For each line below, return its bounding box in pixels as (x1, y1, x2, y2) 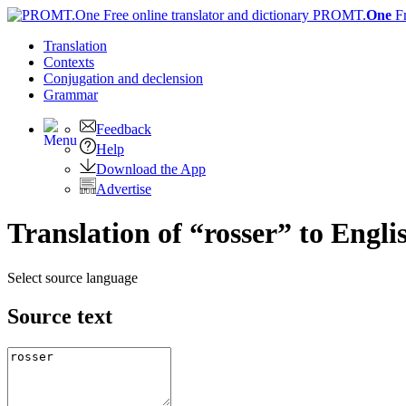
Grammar (43, 87, 98, 102)
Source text (7, 304, 112, 328)
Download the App (96, 161, 206, 177)
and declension (118, 71, 203, 86)
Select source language (7, 269, 138, 285)
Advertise (96, 181, 151, 197)
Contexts (43, 54, 94, 70)
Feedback (96, 121, 151, 137)
